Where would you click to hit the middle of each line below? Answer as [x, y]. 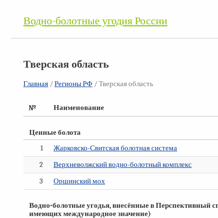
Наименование [79, 108]
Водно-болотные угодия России [95, 21]
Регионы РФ [73, 84]
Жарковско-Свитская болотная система [115, 148]
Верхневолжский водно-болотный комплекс [123, 164]
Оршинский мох [79, 181]
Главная [36, 84]
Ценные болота [55, 132]
